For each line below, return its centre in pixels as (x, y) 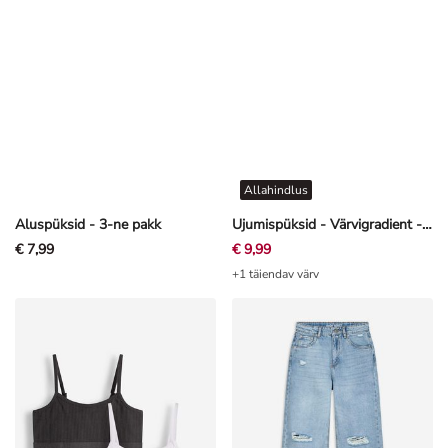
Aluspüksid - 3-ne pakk (88, 225)
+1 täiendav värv (275, 274)
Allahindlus (276, 190)
